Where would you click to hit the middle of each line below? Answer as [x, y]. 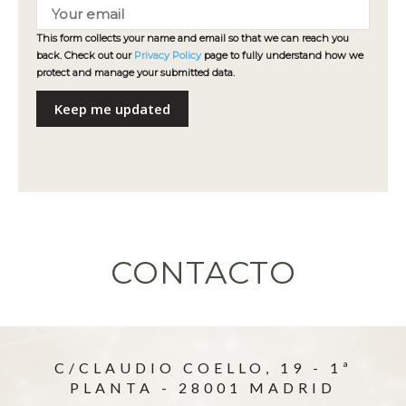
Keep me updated [112, 108]
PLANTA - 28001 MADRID [203, 387]
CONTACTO [203, 272]
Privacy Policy [168, 55]
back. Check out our [85, 55]
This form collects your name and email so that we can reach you [193, 38]
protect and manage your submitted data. [135, 72]
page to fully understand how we [282, 55]
